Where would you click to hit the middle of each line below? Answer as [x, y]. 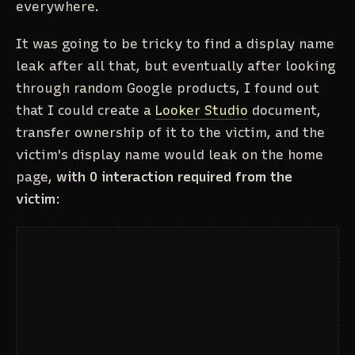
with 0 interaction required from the [174, 176]
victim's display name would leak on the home [170, 154]
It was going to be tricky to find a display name [175, 43]
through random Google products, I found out [168, 88]
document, [284, 110]
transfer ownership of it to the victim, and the [170, 132]
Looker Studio [202, 110]
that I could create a [86, 110]
